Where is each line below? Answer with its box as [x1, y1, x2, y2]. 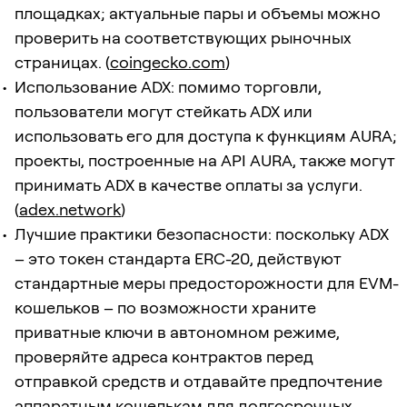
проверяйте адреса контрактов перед [15, 346, 313, 366]
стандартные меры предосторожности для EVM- [15, 273, 399, 293]
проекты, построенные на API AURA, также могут [15, 150, 395, 170]
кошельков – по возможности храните [15, 297, 316, 317]
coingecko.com [110, 52, 225, 72]
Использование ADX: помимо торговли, [15, 76, 322, 96]
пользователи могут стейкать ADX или [15, 101, 313, 121]
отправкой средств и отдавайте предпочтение [15, 371, 382, 391]
